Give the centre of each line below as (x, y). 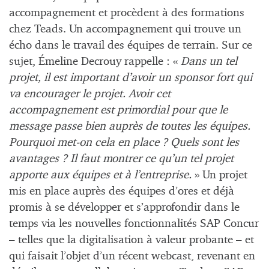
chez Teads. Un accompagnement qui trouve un (125, 29)
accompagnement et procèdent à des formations (127, 13)
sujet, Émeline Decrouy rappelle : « (95, 62)
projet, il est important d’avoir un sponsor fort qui (131, 78)
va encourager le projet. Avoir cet (90, 94)
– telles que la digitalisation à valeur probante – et (131, 240)
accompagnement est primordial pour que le (118, 110)
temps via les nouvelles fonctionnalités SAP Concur (134, 224)
